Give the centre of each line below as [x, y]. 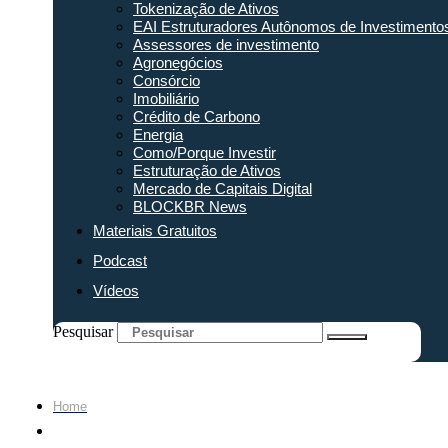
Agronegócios [178, 62]
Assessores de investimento [226, 44]
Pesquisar [83, 331]
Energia [158, 134]
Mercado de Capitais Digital [222, 188]
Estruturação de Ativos [207, 170]
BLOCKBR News [190, 206]
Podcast [120, 260]
